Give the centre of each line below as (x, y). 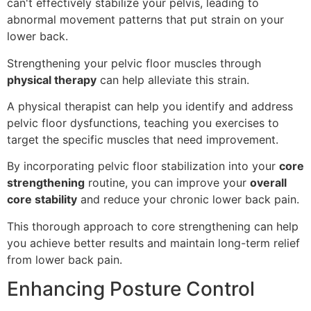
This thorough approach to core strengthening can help (153, 226)
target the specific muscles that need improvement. (143, 139)
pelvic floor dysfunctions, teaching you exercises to (143, 123)
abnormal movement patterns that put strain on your (145, 20)
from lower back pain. (65, 259)
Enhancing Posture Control (131, 289)
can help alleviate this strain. (173, 79)
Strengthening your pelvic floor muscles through (134, 63)
